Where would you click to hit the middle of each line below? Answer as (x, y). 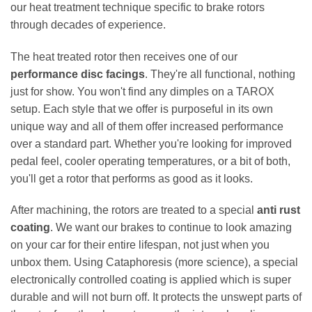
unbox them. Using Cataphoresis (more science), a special (154, 263)
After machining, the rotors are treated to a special (134, 210)
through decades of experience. (88, 24)
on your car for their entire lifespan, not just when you (140, 245)
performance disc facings (78, 74)
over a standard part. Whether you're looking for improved (151, 143)
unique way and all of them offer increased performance (147, 126)
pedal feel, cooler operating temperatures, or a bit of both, (150, 161)
